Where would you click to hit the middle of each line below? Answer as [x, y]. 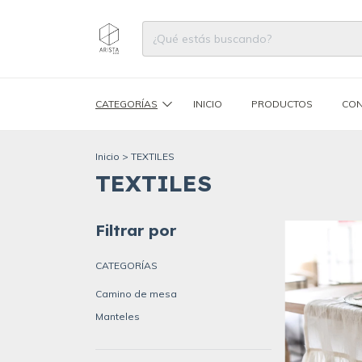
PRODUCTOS [282, 104]
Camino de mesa [136, 293]
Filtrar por [136, 230]
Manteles [118, 316]
